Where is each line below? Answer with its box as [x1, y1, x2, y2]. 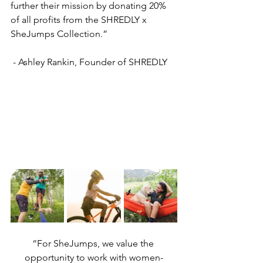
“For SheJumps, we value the [32, 237, 156, 249]
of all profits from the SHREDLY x [11, 14, 149, 25]
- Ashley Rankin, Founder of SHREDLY [13, 56, 167, 68]
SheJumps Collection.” [11, 28, 107, 39]
